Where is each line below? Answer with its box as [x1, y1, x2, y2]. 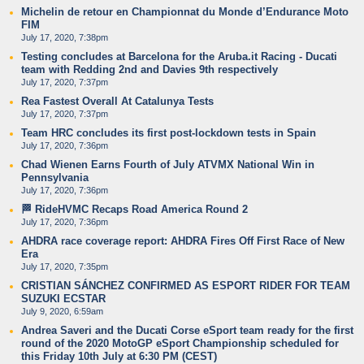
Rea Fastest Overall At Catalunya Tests [21, 95, 214, 107]
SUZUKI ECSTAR [21, 292, 106, 305]
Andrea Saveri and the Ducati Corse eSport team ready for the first [21, 324, 353, 336]
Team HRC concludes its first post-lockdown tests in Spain [21, 127, 316, 139]
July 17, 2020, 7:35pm [21, 262, 108, 271]
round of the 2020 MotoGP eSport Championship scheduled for [21, 337, 339, 349]
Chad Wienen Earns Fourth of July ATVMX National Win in [21, 158, 314, 171]
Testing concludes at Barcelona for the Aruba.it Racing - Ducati [21, 50, 337, 63]
